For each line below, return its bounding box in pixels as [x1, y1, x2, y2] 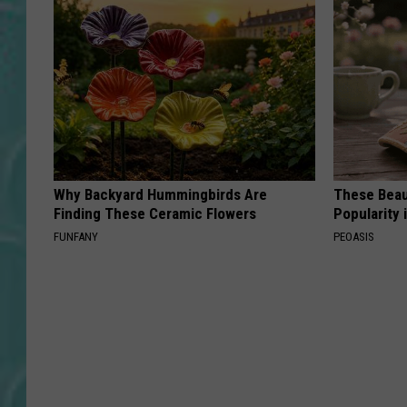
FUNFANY [54, 229, 98, 243]
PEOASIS [333, 229, 375, 243]
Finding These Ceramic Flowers [54, 203, 256, 223]
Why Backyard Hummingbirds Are [54, 184, 267, 203]
